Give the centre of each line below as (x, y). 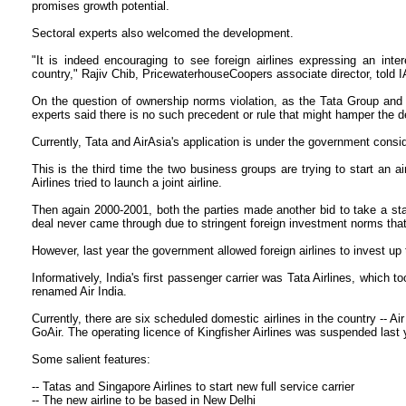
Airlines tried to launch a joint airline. (126, 183)
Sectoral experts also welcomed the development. (162, 33)
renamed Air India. (79, 291)
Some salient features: (91, 359)
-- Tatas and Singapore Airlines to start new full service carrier (193, 387)
